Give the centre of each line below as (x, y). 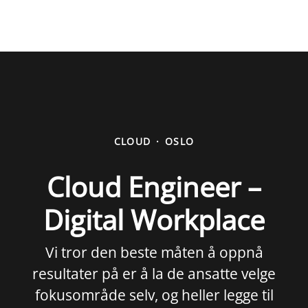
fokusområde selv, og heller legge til (154, 295)
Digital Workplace (154, 220)
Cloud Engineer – (154, 187)
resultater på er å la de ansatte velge (154, 274)
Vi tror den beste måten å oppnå (154, 252)
